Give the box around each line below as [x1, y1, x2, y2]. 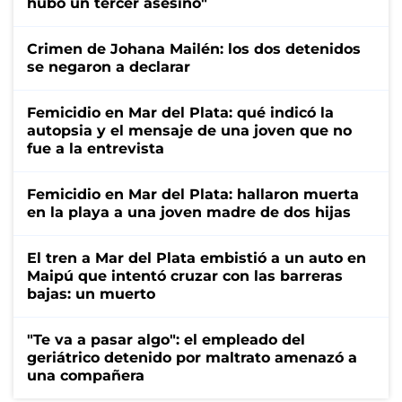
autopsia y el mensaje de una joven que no [27, 121, 352, 139]
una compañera [27, 366, 144, 384]
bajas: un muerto [27, 284, 155, 302]
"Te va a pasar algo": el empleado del [27, 330, 305, 348]
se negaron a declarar [27, 57, 190, 75]
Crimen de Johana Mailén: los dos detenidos [27, 39, 361, 57]
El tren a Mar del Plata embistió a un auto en [27, 249, 366, 267]
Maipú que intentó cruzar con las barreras [27, 267, 343, 284]
